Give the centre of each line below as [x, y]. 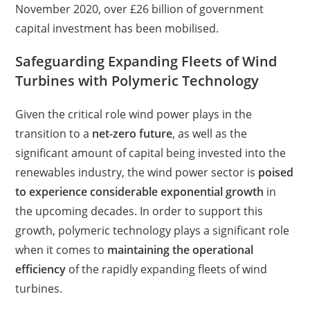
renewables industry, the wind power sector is [137, 172]
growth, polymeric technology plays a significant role [153, 230]
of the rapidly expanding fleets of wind [167, 269]
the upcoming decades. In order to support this [139, 211]
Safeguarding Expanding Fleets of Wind [146, 61]
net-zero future [133, 134]
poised [276, 172]
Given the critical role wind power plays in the [134, 114]
